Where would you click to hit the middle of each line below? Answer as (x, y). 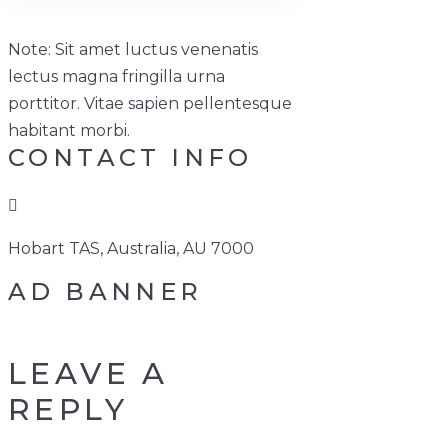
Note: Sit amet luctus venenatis (133, 49)
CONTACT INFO (130, 157)
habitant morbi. (69, 130)
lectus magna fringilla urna (116, 76)
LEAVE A (88, 373)
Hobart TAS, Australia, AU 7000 (131, 248)
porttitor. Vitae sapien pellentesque (150, 103)
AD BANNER (105, 291)
